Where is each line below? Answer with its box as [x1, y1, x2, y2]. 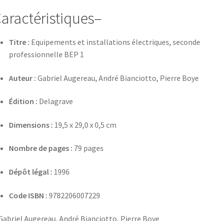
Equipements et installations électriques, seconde [29, 37, 200, 47]
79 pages [72, 143, 104, 153]
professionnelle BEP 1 [8, 49, 84, 59]
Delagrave [37, 96, 73, 107]
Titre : [8, 37, 30, 47]
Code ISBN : [8, 190, 47, 200]
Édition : [8, 96, 37, 107]
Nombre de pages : [8, 143, 73, 153]
